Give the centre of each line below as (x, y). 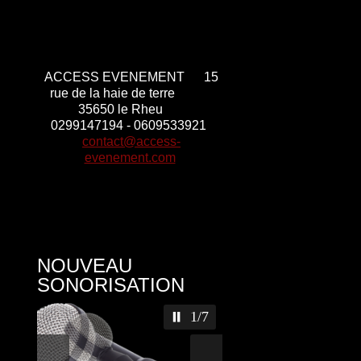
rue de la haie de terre (130, 93)
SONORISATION (111, 285)
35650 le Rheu (123, 109)
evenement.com (130, 158)
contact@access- (131, 141)
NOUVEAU (85, 266)
